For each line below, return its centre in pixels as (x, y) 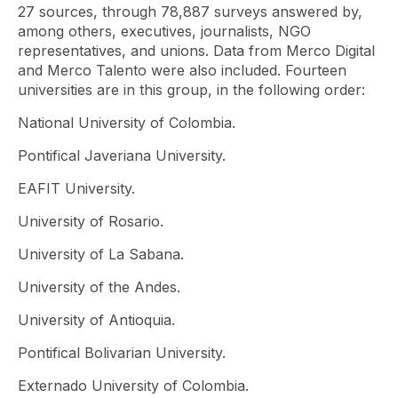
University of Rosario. (91, 221)
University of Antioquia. (96, 320)
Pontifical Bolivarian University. (122, 353)
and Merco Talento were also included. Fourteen (182, 70)
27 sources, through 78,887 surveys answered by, (190, 12)
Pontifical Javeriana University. (122, 155)
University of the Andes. (99, 287)
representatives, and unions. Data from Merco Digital (196, 51)
